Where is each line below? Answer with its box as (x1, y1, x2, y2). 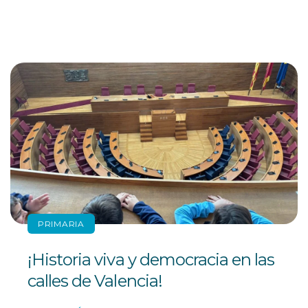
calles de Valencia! (27, 271, 162, 291)
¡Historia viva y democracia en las (27, 250, 275, 270)
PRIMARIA (38, 219, 85, 230)
